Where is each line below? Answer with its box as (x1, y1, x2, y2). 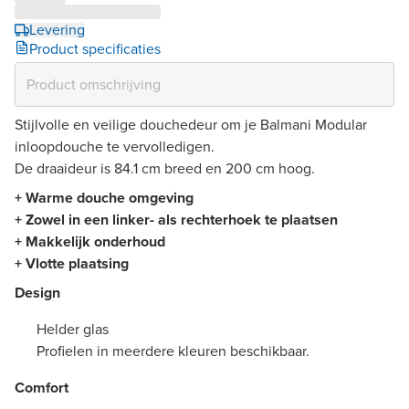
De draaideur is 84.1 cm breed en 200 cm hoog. (15, 157, 315, 179)
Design (15, 281, 60, 303)
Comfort (15, 376, 68, 398)
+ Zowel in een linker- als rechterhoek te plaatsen (15, 208, 341, 230)
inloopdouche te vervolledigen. (15, 135, 215, 157)
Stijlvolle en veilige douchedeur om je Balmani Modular (15, 113, 367, 135)
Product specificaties (29, 37, 161, 59)
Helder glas (37, 318, 109, 340)
